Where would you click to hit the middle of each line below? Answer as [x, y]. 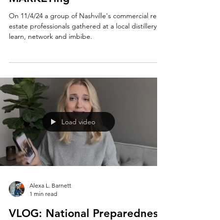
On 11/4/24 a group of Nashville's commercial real [27, 35]
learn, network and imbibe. [51, 56]
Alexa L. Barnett [50, 205]
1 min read [43, 213]
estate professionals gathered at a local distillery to [87, 46]
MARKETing [39, 18]
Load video [78, 141]
